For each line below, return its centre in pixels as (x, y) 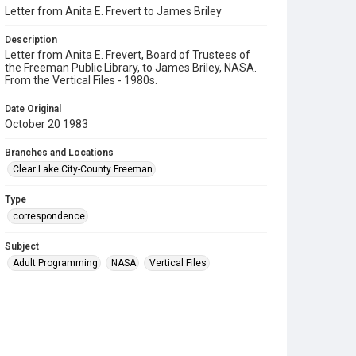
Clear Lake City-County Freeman (83, 169)
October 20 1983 (46, 124)
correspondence (49, 216)
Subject (22, 246)
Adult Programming (55, 263)
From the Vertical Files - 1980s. (81, 80)
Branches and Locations (59, 153)
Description (31, 40)
